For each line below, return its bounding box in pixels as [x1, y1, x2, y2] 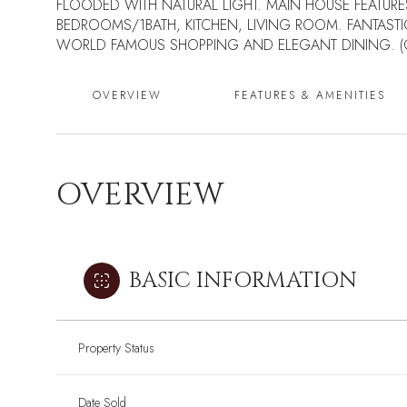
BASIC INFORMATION [129, 266, 357, 295]
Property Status [78, 339, 154, 357]
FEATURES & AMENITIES [234, 87, 385, 104]
